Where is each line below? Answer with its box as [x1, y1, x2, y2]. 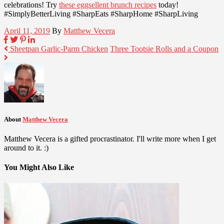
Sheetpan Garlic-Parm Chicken [8, 44, 108, 53]
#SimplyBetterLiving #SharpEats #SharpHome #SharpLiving [4, 9, 198, 18]
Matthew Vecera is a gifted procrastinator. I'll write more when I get [4, 134, 216, 143]
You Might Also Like [4, 163, 74, 172]
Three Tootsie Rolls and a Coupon [110, 44, 218, 53]
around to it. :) [4, 143, 48, 152]
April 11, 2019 [4, 26, 50, 35]
